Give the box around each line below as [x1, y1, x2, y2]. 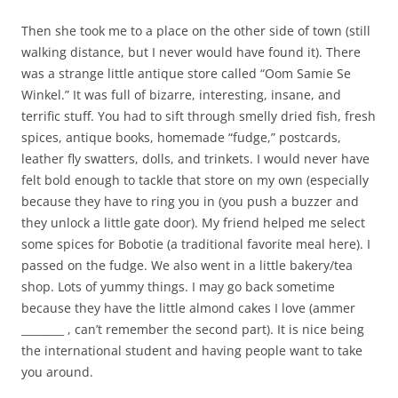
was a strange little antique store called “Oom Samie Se [21, 64, 351, 82]
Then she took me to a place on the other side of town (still [21, 21, 370, 39]
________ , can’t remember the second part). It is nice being [21, 320, 364, 338]
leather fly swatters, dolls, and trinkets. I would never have [21, 149, 370, 167]
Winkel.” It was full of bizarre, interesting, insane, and [21, 85, 341, 103]
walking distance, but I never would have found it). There [21, 43, 361, 60]
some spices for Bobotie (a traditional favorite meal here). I [21, 235, 370, 252]
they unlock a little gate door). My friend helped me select [21, 213, 365, 231]
